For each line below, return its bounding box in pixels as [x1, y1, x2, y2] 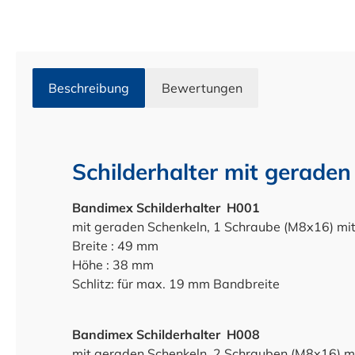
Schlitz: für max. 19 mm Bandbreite [72, 276, 280, 292]
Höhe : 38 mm [72, 257, 154, 273]
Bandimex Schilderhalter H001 [72, 200, 260, 216]
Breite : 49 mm [72, 238, 162, 254]
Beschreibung [48, 80, 129, 96]
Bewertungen [162, 80, 242, 96]
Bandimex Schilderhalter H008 [72, 326, 260, 342]
